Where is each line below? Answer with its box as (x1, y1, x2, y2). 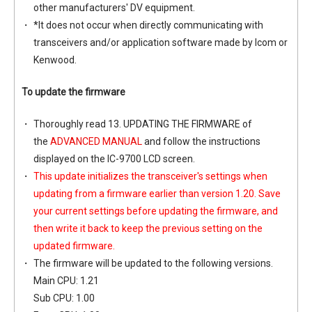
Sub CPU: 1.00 (33, 292, 95, 304)
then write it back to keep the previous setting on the (33, 223, 263, 234)
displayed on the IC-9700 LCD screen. (33, 153, 195, 164)
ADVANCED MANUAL (49, 136, 142, 147)
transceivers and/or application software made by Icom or (33, 37, 288, 48)
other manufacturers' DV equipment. (33, 2, 195, 13)
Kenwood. (33, 54, 77, 65)
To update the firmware (22, 86, 125, 97)
